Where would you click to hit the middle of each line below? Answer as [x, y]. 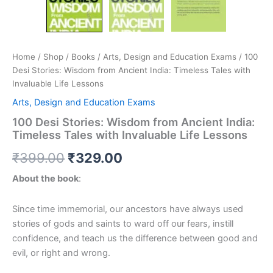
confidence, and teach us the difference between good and [135, 238]
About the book [45, 179]
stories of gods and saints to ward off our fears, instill [123, 223]
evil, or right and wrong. [61, 253]
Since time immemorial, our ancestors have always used [128, 209]
